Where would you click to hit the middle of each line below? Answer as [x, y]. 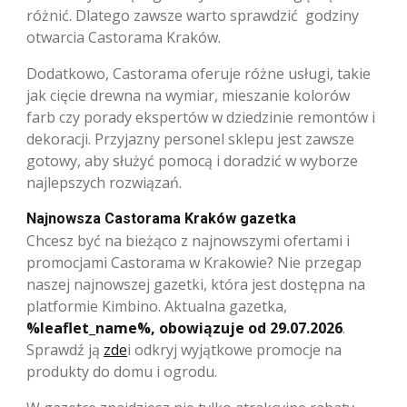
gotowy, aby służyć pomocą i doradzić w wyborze [192, 160]
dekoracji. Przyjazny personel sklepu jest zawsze [190, 139]
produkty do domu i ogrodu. [122, 371]
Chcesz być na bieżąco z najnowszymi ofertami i [188, 240]
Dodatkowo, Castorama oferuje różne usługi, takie [199, 73]
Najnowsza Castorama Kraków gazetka [161, 218]
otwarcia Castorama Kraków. [124, 37]
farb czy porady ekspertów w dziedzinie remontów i [201, 117]
